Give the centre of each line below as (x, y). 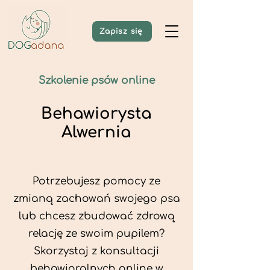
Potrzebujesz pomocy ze (96, 181)
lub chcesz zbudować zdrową (96, 216)
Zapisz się (121, 31)
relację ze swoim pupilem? (96, 234)
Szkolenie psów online (96, 80)
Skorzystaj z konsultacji (96, 251)
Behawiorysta (96, 114)
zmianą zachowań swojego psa (96, 199)
